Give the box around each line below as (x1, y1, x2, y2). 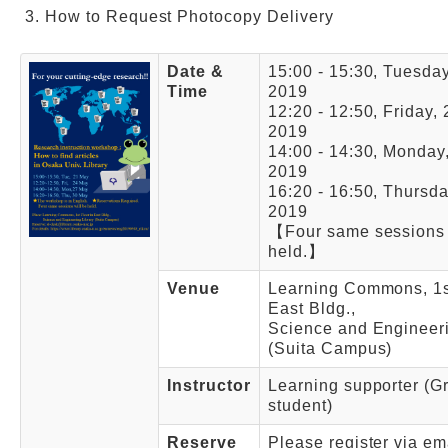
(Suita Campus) (268, 340, 393, 358)
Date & (167, 63, 224, 81)
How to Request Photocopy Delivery (45, 8, 334, 26)
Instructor (167, 377, 251, 395)
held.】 (268, 243, 325, 261)
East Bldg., (268, 300, 356, 318)
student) (268, 397, 333, 415)
